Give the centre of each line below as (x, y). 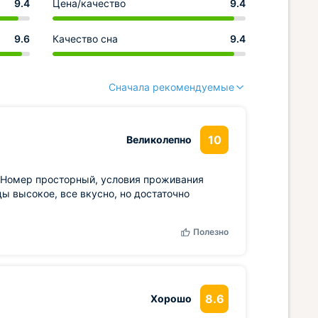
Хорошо (171, 298)
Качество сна (85, 39)
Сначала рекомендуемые (171, 87)
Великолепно (159, 139)
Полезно (211, 232)
